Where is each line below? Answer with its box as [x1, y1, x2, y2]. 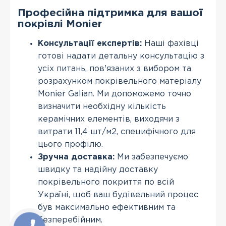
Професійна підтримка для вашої [18, 9, 203, 18]
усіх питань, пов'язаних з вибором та [38, 65, 191, 73]
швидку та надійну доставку [38, 166, 158, 174]
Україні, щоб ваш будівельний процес [38, 191, 198, 199]
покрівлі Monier [18, 20, 102, 29]
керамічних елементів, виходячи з [38, 116, 180, 123]
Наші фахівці [142, 40, 199, 47]
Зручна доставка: [38, 153, 115, 161]
